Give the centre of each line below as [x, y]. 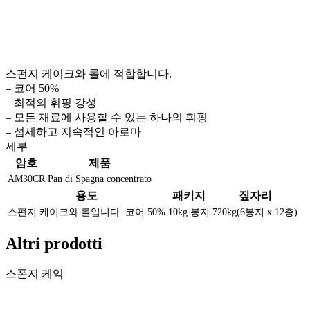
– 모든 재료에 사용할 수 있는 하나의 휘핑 [107, 117]
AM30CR [26, 179]
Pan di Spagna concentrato [100, 179]
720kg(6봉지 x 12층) [255, 212]
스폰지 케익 [35, 273]
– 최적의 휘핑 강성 [51, 102]
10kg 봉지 [189, 212]
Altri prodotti [54, 243]
